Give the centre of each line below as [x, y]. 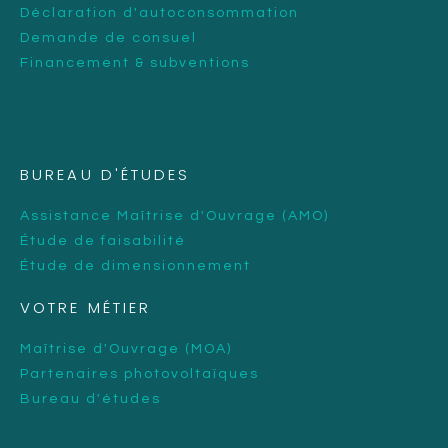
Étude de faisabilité [103, 240]
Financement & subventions [135, 62]
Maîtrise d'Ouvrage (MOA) [126, 348]
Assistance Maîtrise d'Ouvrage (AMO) [174, 215]
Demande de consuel [108, 37]
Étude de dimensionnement [135, 265]
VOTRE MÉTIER [86, 307]
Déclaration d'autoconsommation [159, 12]
